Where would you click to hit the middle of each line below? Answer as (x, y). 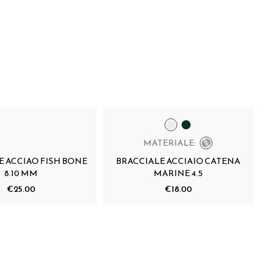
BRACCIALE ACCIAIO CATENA (178, 161)
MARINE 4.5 (178, 173)
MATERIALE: (170, 143)
